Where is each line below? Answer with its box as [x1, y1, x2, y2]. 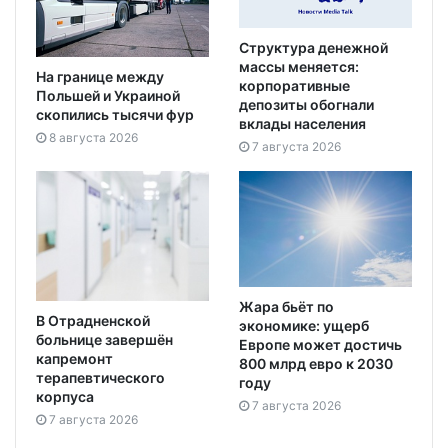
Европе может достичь [239, 335, 402, 353]
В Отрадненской [36, 312, 150, 330]
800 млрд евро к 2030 [239, 354, 393, 372]
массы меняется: [239, 58, 359, 76]
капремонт [36, 350, 113, 368]
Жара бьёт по [239, 297, 334, 315]
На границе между [36, 68, 164, 86]
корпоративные [239, 77, 350, 95]
